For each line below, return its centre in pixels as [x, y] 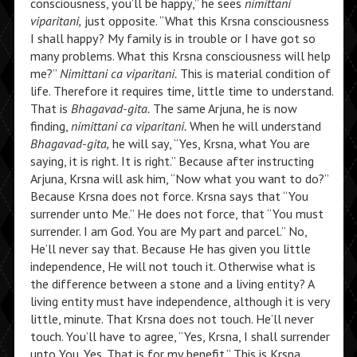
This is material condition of [253, 73]
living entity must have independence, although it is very [180, 301]
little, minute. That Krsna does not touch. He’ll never [172, 319]
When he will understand [253, 126]
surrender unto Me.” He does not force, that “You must [177, 214]
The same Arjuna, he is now [223, 108]
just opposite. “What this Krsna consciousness [205, 21]
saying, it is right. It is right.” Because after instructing [172, 161]
